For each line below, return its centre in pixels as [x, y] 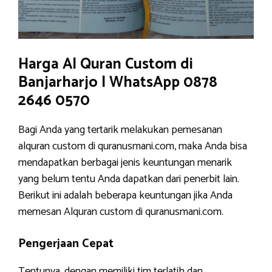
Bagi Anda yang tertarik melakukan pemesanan [120, 130]
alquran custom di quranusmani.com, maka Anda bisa [133, 146]
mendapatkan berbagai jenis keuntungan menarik [125, 163]
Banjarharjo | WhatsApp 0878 [118, 83]
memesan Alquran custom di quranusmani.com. [121, 212]
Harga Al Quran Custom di [106, 64]
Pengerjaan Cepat [66, 244]
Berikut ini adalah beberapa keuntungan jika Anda [125, 195]
